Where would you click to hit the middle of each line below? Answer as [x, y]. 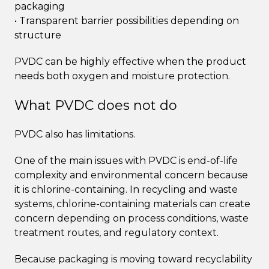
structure [38, 35]
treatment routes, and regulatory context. [116, 232]
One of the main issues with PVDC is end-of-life [126, 160]
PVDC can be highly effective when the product [130, 61]
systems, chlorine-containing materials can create [132, 204]
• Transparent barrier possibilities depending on [127, 20]
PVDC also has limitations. [75, 134]
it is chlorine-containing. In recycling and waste [126, 189]
